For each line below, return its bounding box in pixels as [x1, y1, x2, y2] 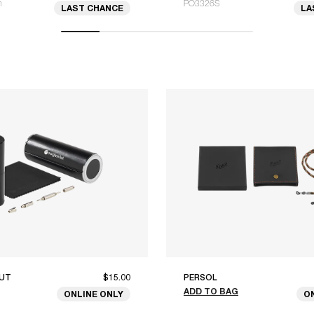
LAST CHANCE [61, 2, 123, 13]
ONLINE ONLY [64, 289, 123, 300]
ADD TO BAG [184, 286, 238, 297]
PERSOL [184, 273, 217, 283]
